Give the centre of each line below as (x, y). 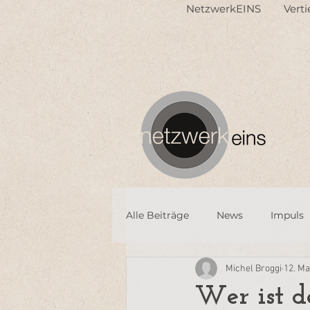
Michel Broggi (254, 268)
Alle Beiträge (157, 215)
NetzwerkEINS (224, 9)
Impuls (287, 215)
